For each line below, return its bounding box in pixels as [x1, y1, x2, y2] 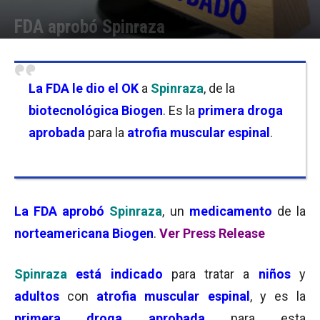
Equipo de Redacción [31, 44, 114, 53]
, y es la [249, 289, 306, 304]
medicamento [189, 204, 272, 219]
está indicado [76, 266, 163, 281]
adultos [14, 289, 59, 304]
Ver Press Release [159, 226, 265, 241]
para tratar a [162, 266, 259, 281]
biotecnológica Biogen [29, 103, 163, 118]
